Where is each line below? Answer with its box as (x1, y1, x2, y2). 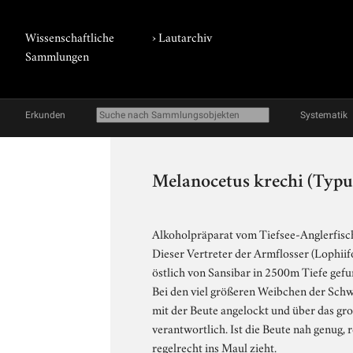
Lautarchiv (158, 28, 213, 45)
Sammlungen (25, 46, 89, 64)
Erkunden (25, 110, 65, 121)
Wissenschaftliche (25, 28, 114, 45)
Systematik (300, 110, 347, 121)
